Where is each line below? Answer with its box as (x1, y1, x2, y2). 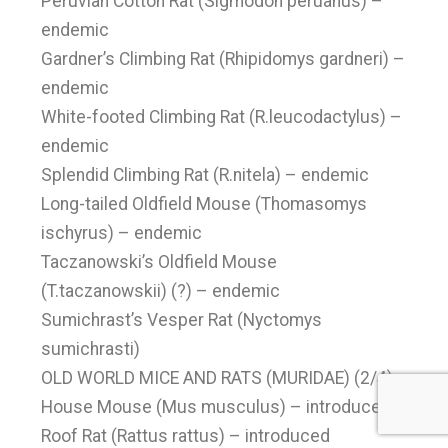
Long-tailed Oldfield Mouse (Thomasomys (41, 194, 368, 214)
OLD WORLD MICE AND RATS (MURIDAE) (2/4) (41, 368, 394, 388)
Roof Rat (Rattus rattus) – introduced (41, 426, 331, 446)
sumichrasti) (41, 339, 141, 359)
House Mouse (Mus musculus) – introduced (41, 397, 392, 417)
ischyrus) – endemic (41, 223, 203, 243)
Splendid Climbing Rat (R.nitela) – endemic (41, 165, 370, 185)
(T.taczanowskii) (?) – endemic (41, 281, 281, 301)
